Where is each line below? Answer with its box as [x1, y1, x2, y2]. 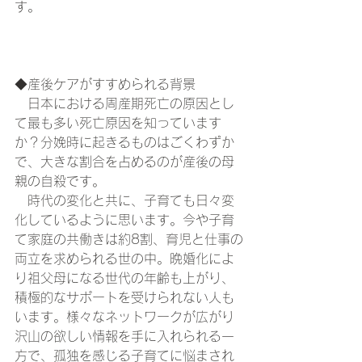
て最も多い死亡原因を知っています [15, 116, 221, 130]
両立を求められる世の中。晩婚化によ [15, 252, 234, 266]
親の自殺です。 [15, 175, 105, 188]
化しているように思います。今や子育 [15, 213, 234, 227]
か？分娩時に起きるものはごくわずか [15, 136, 234, 149]
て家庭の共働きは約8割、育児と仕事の [15, 233, 243, 246]
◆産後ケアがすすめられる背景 [15, 78, 196, 91]
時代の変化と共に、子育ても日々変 [15, 194, 234, 208]
